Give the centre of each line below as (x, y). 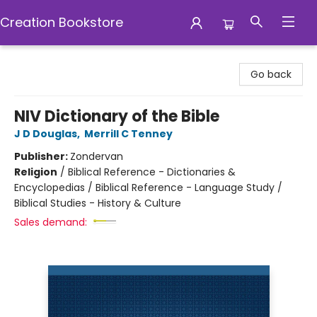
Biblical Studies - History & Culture (98, 203)
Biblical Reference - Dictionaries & (152, 172)
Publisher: (42, 156)
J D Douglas (46, 134)
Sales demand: (51, 222)
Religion (36, 172)
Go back (271, 74)
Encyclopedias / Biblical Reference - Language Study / (148, 188)
